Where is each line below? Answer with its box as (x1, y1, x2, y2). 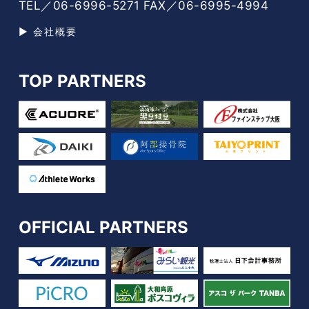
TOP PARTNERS (18, 70, 146, 91)
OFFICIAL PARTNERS (18, 217, 188, 237)
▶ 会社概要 (18, 25, 77, 37)
